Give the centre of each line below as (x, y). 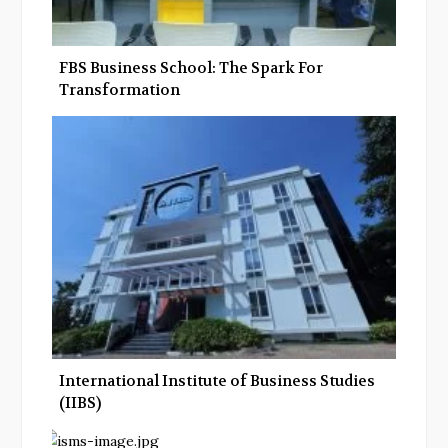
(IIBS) (80, 402)
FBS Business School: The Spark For (191, 68)
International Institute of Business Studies (217, 380)
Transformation (119, 90)
